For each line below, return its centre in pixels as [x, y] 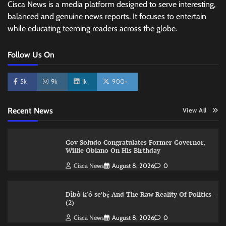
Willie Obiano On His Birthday [113, 151]
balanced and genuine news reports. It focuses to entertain [107, 16]
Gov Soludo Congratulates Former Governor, [135, 143]
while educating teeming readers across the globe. [92, 29]
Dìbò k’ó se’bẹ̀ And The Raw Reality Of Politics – [141, 194]
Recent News [30, 110]
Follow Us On [31, 54]
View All [194, 110]
